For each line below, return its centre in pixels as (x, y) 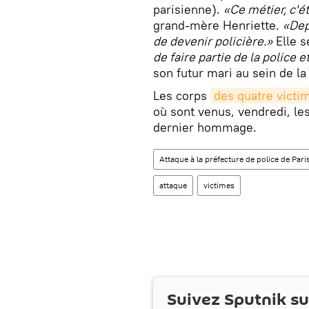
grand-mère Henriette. (218, 26)
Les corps (182, 96)
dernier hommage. (205, 128)
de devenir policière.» (213, 41)
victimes (219, 186)
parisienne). (188, 10)
